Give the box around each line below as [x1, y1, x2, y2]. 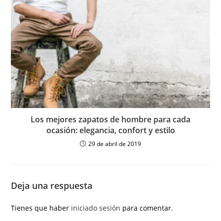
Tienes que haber [11, 203, 72, 213]
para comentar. [120, 203, 174, 213]
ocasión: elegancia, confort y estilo [46, 125, 175, 136]
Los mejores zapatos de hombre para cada [31, 114, 190, 125]
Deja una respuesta [11, 180, 93, 192]
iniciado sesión [71, 203, 121, 213]
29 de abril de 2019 [88, 140, 141, 148]
